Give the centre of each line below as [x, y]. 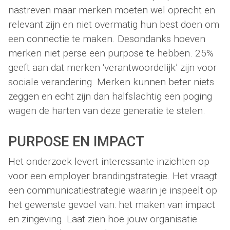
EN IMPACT [108, 142]
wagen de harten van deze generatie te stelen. [107, 111]
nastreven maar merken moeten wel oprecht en [112, 10]
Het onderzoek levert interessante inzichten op [109, 161]
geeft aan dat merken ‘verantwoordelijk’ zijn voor [112, 68]
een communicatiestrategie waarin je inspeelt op [113, 190]
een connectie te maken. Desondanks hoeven [107, 39]
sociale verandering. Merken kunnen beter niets [111, 82]
